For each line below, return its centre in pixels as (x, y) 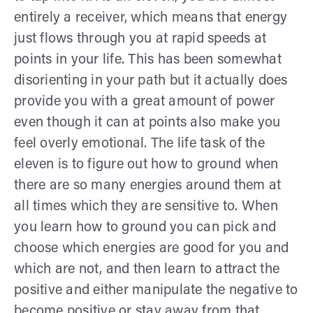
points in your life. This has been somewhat (148, 60)
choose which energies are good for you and (152, 248)
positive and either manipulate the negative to (156, 290)
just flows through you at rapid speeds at (140, 39)
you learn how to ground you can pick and (145, 227)
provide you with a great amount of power (144, 102)
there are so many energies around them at (148, 185)
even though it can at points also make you (147, 123)
